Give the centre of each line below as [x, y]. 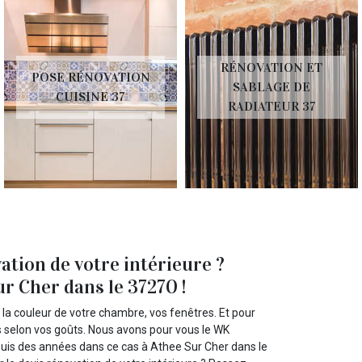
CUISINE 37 [90, 97]
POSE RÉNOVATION [90, 78]
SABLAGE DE [271, 87]
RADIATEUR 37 [271, 107]
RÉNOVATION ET [271, 68]
